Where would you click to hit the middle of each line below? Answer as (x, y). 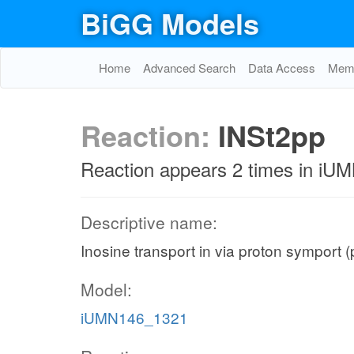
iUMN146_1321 (134, 317)
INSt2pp (272, 135)
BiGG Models (170, 23)
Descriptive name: (149, 222)
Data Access (282, 68)
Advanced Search (189, 68)
